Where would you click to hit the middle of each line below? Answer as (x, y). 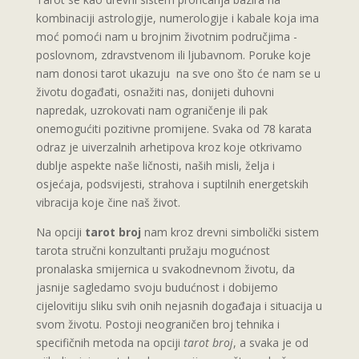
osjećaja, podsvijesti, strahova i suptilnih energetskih (172, 184)
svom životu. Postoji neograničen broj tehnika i (157, 324)
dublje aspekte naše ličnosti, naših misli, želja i (155, 165)
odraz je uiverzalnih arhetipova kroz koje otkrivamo (169, 147)
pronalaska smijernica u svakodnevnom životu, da (165, 268)
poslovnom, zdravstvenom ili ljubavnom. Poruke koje (173, 54)
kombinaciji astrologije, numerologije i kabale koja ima (177, 18)
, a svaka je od (270, 342)
